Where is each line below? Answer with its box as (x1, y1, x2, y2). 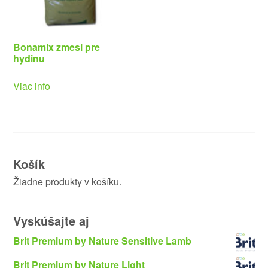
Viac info (13, 79, 51, 93)
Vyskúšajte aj (13, 212, 90, 230)
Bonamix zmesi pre (13, 40, 100, 54)
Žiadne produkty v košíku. (13, 175, 122, 189)
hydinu (13, 51, 45, 66)
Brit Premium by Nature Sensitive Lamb (13, 234, 192, 248)
